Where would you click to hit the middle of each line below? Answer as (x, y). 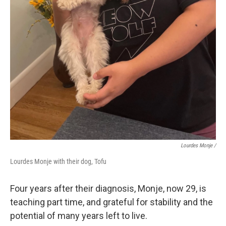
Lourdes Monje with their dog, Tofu (58, 162)
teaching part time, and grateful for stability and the (111, 202)
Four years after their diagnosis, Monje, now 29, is (108, 189)
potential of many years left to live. (79, 216)
